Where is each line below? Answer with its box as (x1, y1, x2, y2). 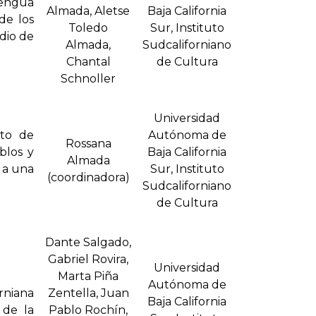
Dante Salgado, (45, 236, 131, 250)
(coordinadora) (47, 171, 130, 185)
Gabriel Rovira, (48, 253, 128, 267)
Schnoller (61, 72, 116, 86)
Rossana (65, 137, 111, 151)
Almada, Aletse (47, 4, 130, 18)
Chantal (66, 55, 111, 69)
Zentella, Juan (47, 286, 129, 300)
